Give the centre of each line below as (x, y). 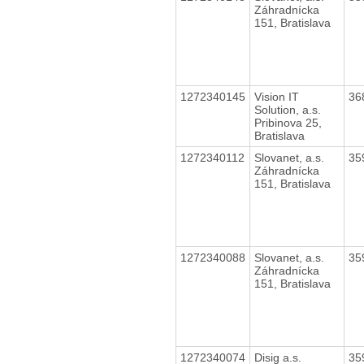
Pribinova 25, (288, 122)
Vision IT (276, 96)
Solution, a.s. (287, 109)
